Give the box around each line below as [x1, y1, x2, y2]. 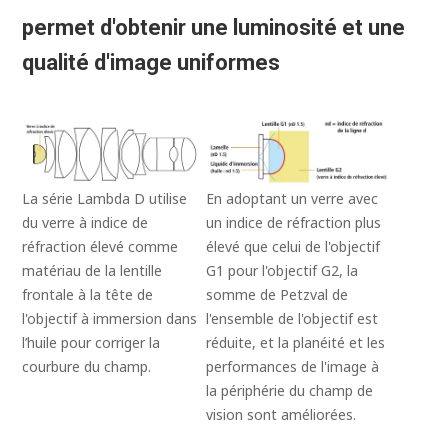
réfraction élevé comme [22, 237, 179, 257]
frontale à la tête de [22, 285, 154, 305]
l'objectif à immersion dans [22, 309, 198, 329]
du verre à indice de [22, 213, 149, 233]
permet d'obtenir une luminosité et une [22, 15, 406, 40]
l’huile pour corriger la [22, 333, 161, 353]
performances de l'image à [206, 357, 379, 377]
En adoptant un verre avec [206, 189, 378, 209]
